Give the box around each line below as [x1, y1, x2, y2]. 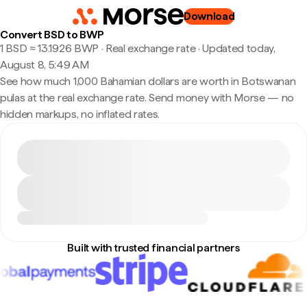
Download [183, 10, 235, 23]
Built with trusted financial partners [67, 241, 240, 254]
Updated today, [202, 42, 275, 55]
